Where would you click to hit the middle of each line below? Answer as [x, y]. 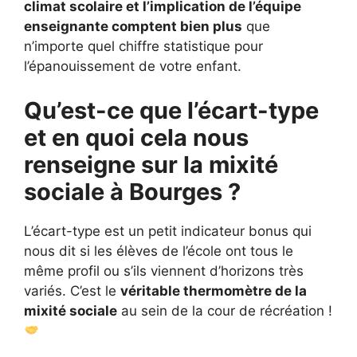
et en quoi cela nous [136, 137]
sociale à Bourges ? [132, 191]
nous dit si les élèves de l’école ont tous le [159, 251]
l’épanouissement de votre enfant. [133, 67]
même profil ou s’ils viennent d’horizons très [164, 271]
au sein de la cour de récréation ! [225, 310]
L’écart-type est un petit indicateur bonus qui [168, 231]
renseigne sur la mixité [151, 164]
